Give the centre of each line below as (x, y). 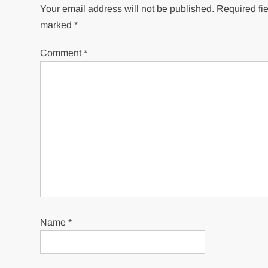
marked (57, 25)
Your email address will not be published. (127, 9)
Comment (62, 53)
